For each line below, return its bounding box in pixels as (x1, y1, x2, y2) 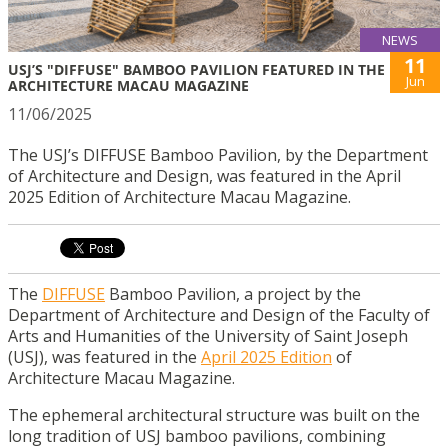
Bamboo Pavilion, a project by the (105, 282, 361, 305)
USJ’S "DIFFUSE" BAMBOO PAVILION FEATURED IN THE (8, 59, 385, 79)
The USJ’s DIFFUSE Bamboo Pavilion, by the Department (8, 143, 428, 166)
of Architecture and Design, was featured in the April (8, 164, 401, 187)
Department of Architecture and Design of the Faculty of (8, 303, 430, 326)
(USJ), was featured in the (8, 345, 201, 368)
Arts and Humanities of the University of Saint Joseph (8, 324, 408, 347)
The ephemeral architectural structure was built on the (8, 403, 420, 426)
